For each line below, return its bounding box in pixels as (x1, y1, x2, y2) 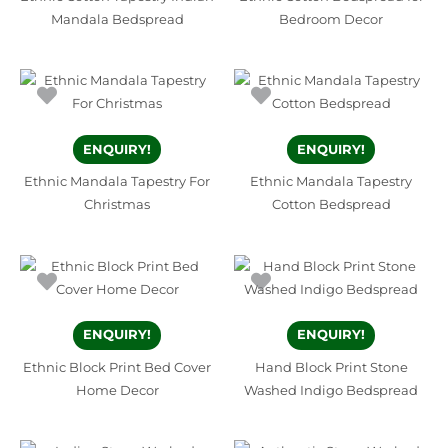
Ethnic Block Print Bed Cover (23, 360, 211, 376)
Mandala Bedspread (50, 11, 184, 27)
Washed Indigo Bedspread (244, 383, 418, 399)
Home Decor (75, 383, 159, 399)
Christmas (84, 197, 150, 213)
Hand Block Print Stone (254, 360, 408, 376)
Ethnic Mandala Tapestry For (24, 174, 210, 190)
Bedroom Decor (279, 11, 383, 27)
